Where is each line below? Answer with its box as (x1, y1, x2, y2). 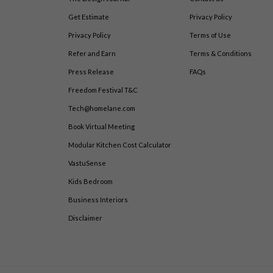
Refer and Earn (68, 49, 116, 58)
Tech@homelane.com (68, 104, 136, 113)
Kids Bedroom (68, 177, 113, 186)
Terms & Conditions (189, 49, 252, 58)
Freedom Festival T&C (68, 86, 138, 94)
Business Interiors (68, 196, 129, 204)
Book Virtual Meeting (68, 122, 135, 131)
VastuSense (68, 159, 107, 168)
